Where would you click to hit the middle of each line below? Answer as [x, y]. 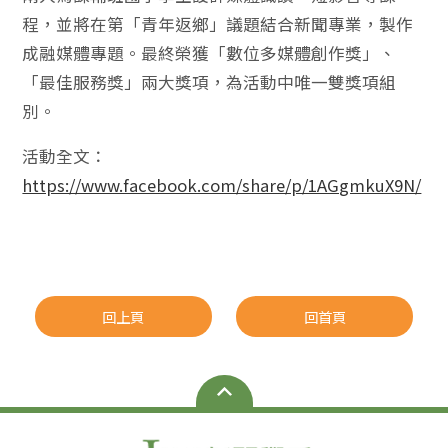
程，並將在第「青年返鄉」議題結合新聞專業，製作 [218, 24]
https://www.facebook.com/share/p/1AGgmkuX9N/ [222, 185]
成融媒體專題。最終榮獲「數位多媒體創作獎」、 [209, 53]
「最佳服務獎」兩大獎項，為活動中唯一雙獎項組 [209, 82]
